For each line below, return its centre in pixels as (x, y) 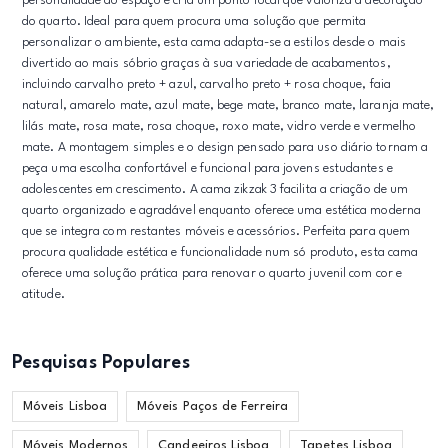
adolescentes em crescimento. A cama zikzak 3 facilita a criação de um (215, 189)
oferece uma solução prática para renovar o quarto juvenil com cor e (212, 273)
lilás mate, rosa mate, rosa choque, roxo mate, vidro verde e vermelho (219, 126)
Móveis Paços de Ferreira (212, 406)
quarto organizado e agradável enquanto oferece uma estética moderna (222, 210)
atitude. (43, 294)
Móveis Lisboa (65, 406)
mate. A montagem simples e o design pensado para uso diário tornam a (225, 147)
